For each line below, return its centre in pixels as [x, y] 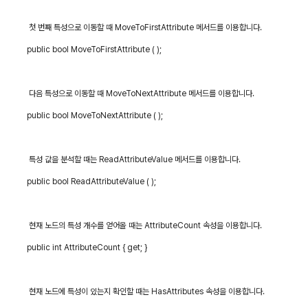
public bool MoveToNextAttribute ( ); [95, 115]
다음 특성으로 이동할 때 [67, 93]
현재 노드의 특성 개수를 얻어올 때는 [86, 225]
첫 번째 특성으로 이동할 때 [71, 27]
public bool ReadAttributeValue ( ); [92, 181]
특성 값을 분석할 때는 [63, 159]
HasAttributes [178, 291]
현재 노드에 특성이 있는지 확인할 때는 [89, 291]
